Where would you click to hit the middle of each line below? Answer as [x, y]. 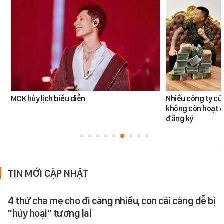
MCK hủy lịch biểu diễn [48, 99]
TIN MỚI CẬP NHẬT [48, 174]
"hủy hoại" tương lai [50, 214]
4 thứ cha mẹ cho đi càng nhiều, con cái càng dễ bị [112, 201]
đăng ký [180, 119]
